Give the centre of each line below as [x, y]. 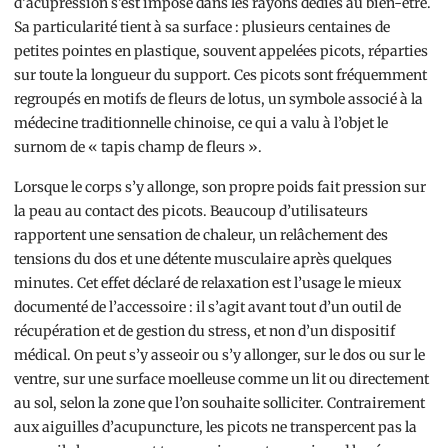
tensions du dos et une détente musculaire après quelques [203, 259]
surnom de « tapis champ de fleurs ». [138, 147]
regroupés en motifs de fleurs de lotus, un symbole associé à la [218, 99]
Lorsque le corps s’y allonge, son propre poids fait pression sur [220, 187]
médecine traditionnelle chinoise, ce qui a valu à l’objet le [201, 123]
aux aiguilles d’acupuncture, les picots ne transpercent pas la [215, 427]
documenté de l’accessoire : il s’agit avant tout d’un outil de [207, 307]
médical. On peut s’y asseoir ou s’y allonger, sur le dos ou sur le [219, 355]
